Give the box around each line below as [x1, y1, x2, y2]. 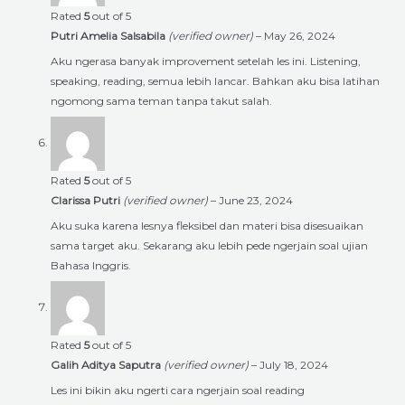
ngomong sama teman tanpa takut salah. [51, 93, 272, 108]
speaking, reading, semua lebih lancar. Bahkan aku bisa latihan [51, 73, 380, 88]
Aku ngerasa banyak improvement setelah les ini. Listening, [51, 53, 361, 68]
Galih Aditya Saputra [51, 357, 164, 372]
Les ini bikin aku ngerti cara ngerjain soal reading [51, 382, 305, 397]
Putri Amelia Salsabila [51, 28, 168, 42]
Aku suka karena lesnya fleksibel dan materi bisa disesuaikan [51, 218, 363, 232]
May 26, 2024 [264, 28, 335, 42]
